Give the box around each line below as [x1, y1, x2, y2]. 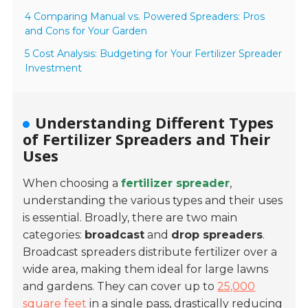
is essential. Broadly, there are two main [23, 211, 238, 225]
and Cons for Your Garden [25, 25, 148, 38]
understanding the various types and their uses [23, 194, 283, 208]
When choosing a [23, 177, 122, 190]
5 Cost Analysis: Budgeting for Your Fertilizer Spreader [25, 47, 283, 60]
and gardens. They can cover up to [23, 280, 218, 294]
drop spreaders [171, 228, 263, 242]
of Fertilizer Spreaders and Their [23, 129, 271, 150]
